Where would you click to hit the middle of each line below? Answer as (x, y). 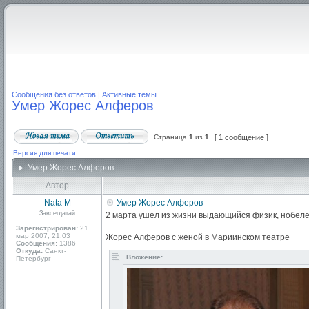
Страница (170, 137)
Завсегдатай (57, 213)
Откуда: (29, 251)
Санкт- (54, 251)
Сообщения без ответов (54, 94)
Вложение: (144, 257)
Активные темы (129, 94)
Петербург (33, 258)
